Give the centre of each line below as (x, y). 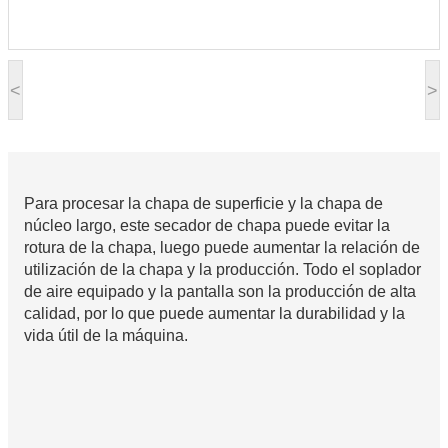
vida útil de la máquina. (106, 336)
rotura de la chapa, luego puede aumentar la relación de (222, 248)
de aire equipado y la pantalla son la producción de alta (220, 292)
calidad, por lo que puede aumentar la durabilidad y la (214, 314)
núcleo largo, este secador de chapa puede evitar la (207, 226)
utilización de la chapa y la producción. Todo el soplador (222, 270)
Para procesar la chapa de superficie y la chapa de (203, 204)
